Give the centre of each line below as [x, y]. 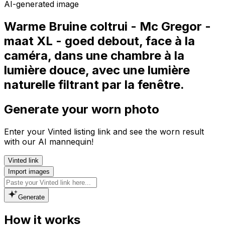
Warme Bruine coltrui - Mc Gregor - [107, 26]
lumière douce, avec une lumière [97, 70]
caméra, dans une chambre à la [94, 55]
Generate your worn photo [82, 109]
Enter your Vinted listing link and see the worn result [104, 131]
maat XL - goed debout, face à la [99, 41]
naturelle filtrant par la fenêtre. [94, 84]
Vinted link [23, 160]
